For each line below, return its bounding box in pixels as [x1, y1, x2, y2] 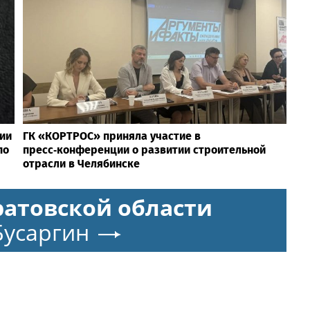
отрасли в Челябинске [22, 156, 140, 170]
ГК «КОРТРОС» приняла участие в [22, 129, 201, 143]
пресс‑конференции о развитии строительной [22, 143, 266, 156]
